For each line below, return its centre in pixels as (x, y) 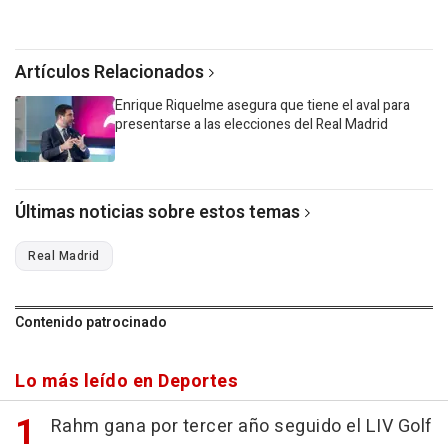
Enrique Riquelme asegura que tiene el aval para (262, 105)
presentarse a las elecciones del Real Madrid (251, 124)
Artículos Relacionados (109, 72)
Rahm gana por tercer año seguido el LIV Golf (241, 426)
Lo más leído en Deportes (126, 381)
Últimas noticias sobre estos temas (157, 212)
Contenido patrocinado (91, 322)
